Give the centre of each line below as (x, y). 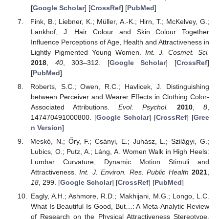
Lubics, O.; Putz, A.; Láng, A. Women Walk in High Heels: (120, 152)
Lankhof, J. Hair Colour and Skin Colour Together (120, 32)
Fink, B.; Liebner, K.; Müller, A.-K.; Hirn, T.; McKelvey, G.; (120, 21)
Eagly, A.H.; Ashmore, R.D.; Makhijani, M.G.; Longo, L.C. (120, 196)
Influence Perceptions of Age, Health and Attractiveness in (120, 42)
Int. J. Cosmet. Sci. (177, 52)
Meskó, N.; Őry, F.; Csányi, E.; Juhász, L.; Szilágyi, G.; (120, 142)
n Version (46, 128)
